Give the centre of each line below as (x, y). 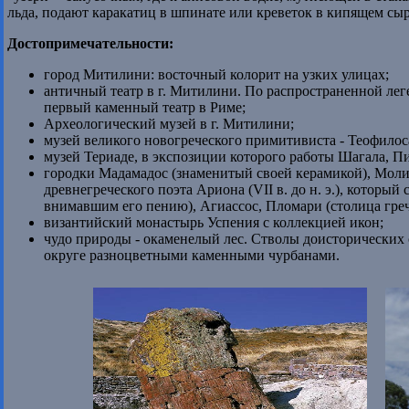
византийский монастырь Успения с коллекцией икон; (214, 222)
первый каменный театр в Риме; (145, 107)
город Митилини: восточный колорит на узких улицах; (216, 74)
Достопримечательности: (90, 43)
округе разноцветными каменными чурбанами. (192, 255)
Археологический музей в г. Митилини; (169, 123)
